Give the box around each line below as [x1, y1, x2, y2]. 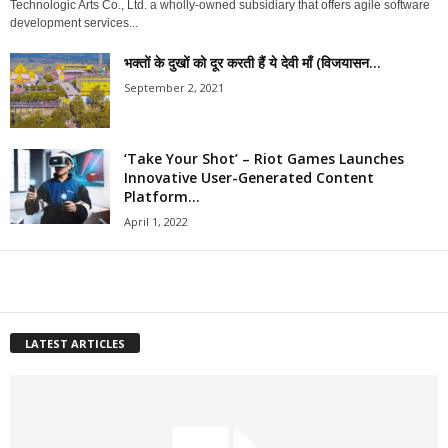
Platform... [124, 187, 200, 207]
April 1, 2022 [124, 214, 188, 230]
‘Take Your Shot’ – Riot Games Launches [124, 149, 404, 169]
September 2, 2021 [124, 80, 224, 96]
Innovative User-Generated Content [124, 168, 374, 188]
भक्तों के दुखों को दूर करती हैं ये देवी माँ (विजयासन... [124, 53, 381, 73]
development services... [10, 16, 138, 31]
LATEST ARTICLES [25, 336, 125, 352]
